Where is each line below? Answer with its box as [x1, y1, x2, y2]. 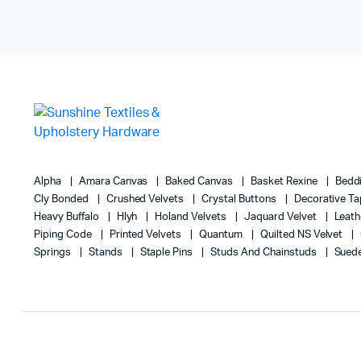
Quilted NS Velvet [259, 229, 346, 240]
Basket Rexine [251, 176, 320, 187]
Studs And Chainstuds [210, 247, 319, 258]
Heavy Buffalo [34, 211, 102, 222]
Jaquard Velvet [243, 211, 319, 222]
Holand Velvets [155, 211, 229, 222]
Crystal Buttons [201, 193, 279, 205]
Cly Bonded [34, 193, 91, 205]
